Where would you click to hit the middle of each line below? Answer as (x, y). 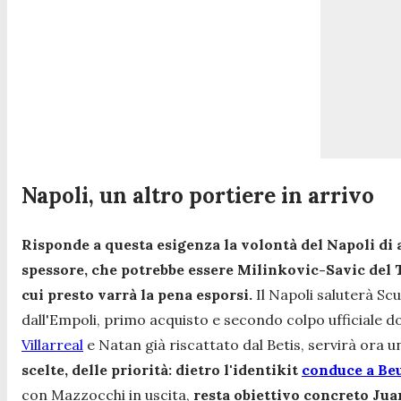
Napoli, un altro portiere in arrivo (200, 195)
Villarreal (52, 345)
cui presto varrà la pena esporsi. (137, 295)
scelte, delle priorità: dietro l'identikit (162, 370)
